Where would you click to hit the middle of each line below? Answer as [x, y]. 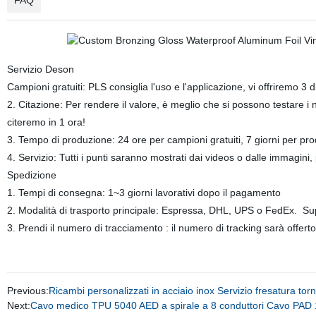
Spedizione [34, 175]
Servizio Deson [43, 69]
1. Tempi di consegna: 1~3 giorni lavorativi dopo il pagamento [146, 193]
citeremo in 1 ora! [49, 122]
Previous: [28, 291]
